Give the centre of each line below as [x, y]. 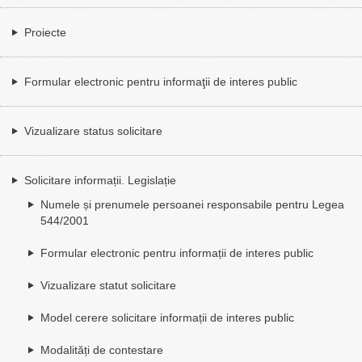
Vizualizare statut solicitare [108, 285]
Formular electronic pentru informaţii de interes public [161, 81]
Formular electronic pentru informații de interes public [177, 253]
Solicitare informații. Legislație [100, 180]
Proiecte [45, 32]
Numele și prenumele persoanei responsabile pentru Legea [192, 204]
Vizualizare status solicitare [93, 130]
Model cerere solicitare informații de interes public [167, 317]
